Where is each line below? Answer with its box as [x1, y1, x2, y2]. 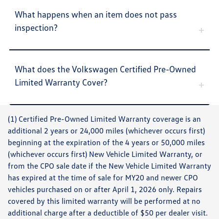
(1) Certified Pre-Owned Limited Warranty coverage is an [8, 113, 201, 124]
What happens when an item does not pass [15, 8, 177, 20]
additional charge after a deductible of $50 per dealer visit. [8, 207, 208, 218]
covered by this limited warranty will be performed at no [8, 196, 200, 206]
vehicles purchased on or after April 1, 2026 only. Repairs [8, 184, 202, 194]
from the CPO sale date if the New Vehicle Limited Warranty [8, 160, 211, 171]
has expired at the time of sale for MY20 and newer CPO [8, 172, 198, 182]
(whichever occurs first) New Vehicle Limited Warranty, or [8, 149, 202, 159]
